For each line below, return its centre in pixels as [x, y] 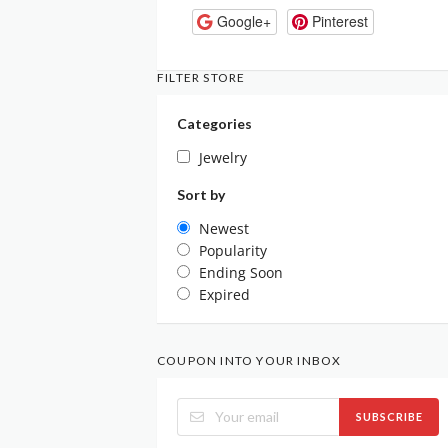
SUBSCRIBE [389, 417]
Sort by [201, 194]
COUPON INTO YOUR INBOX [249, 360]
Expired [224, 294]
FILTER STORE [201, 77]
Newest [224, 228]
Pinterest [339, 21]
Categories [214, 123]
